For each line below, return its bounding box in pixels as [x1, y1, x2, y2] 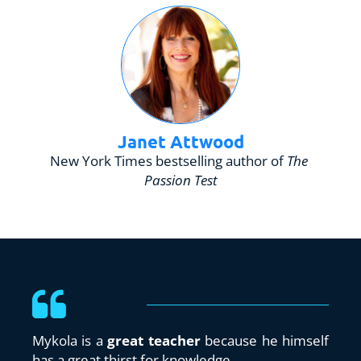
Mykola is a [32, 330, 108, 350]
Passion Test [143, 170, 218, 189]
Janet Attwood [117, 130, 244, 152]
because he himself [205, 330, 330, 350]
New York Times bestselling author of [50, 151, 287, 170]
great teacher [107, 330, 205, 350]
